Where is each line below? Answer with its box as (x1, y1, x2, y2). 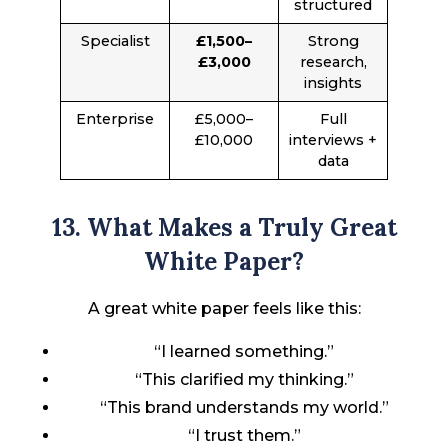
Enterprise (76, 110, 154, 129)
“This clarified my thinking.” (134, 369, 354, 389)
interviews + (289, 131, 377, 150)
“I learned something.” (154, 341, 334, 361)
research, (299, 53, 367, 72)
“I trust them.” (187, 425, 301, 445)
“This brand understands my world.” (99, 397, 389, 417)
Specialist (80, 32, 150, 51)
